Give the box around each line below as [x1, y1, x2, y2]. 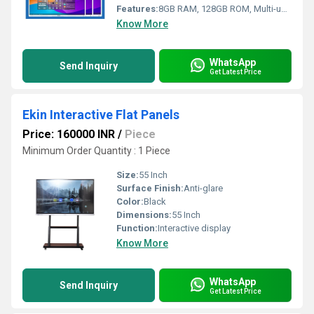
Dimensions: [116, 210, 172, 220]
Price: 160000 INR [22, 128, 115, 141]
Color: [116, 196, 144, 207]
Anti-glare [184, 183, 223, 193]
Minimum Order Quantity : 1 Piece [22, 145, 170, 156]
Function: [116, 223, 158, 233]
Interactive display [158, 223, 231, 233]
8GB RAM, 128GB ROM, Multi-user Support [158, 4, 281, 14]
